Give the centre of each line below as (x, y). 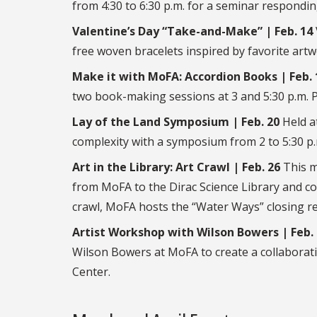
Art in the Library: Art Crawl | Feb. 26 (176, 167)
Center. (91, 272)
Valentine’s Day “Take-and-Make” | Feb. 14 (192, 31)
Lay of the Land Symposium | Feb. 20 (176, 122)
